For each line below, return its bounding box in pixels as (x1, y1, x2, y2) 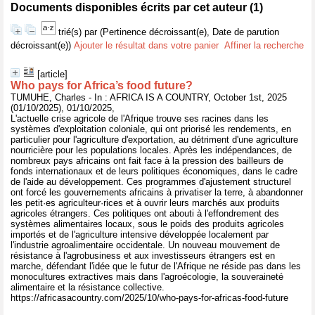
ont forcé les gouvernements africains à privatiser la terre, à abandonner (11, 187, 303, 198)
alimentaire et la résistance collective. (11, 282, 165, 292)
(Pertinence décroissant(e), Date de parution (100, 27, 279, 37)
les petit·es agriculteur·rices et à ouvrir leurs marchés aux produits (11, 198, 280, 208)
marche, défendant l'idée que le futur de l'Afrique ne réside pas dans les (11, 261, 301, 271)
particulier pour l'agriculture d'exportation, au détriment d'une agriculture (11, 134, 298, 145)
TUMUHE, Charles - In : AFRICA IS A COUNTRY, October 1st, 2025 (11, 92, 287, 103)
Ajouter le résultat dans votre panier (74, 40, 219, 51)
